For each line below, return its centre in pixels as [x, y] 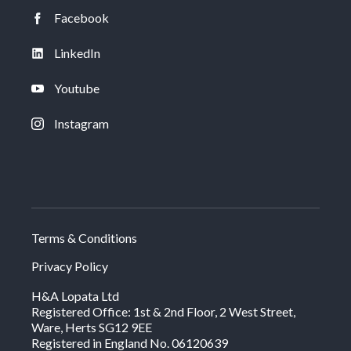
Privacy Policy [70, 266]
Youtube [76, 89]
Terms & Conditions [84, 238]
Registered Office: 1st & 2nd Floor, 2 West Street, [163, 312]
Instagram [81, 124]
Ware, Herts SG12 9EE [92, 327]
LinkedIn [77, 53]
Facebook [81, 18]
